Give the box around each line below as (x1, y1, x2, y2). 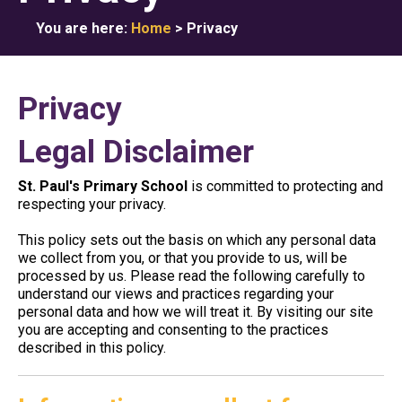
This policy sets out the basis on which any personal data (18, 232, 376, 249)
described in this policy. (18, 339, 166, 356)
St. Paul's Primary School (18, 178, 188, 195)
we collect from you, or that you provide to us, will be (18, 249, 347, 267)
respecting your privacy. (18, 196, 166, 213)
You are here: (36, 20, 131, 37)
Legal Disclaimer (18, 133, 254, 170)
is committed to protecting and (188, 178, 383, 195)
